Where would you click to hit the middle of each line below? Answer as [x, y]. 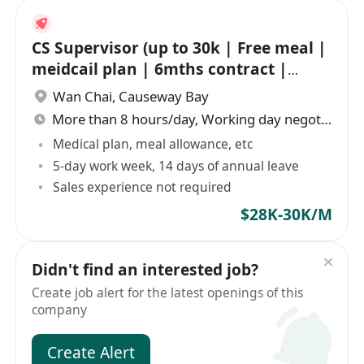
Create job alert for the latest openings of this [168, 293]
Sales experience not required [143, 186]
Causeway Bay [164, 97]
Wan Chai [83, 97]
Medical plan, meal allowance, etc [153, 144]
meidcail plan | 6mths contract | [160, 69]
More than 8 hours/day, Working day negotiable [327, 119]
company [60, 310]
